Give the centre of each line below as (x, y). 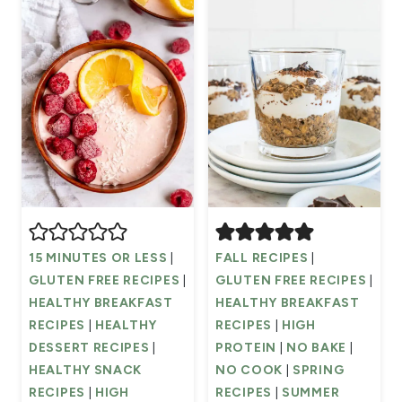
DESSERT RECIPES (89, 348)
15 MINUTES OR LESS (98, 258)
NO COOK (249, 371)
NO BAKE (316, 348)
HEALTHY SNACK (86, 371)
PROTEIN (246, 348)
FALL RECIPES (262, 258)
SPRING (319, 371)
